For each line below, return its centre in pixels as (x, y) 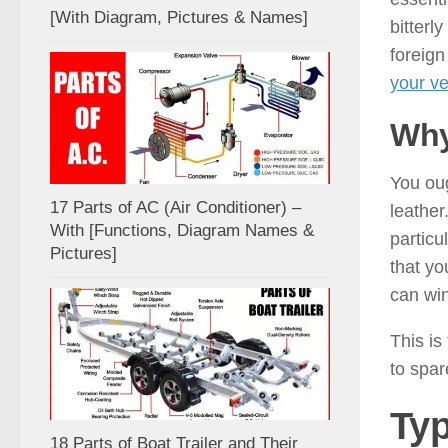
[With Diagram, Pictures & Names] (179, 18)
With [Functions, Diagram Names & (182, 231)
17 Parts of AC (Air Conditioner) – (175, 208)
